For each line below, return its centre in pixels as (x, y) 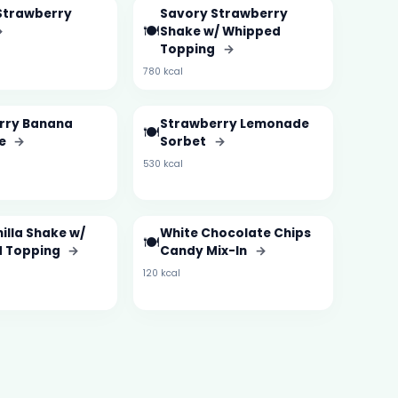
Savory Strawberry (223, 13)
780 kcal (163, 71)
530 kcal (163, 163)
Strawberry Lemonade (234, 123)
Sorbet (184, 141)
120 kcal (161, 274)
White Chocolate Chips (235, 234)
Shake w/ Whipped (220, 31)
